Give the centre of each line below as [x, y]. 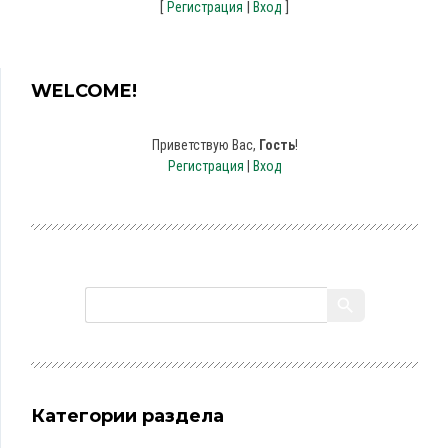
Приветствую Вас [202, 145]
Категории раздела [127, 416]
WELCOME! [84, 91]
